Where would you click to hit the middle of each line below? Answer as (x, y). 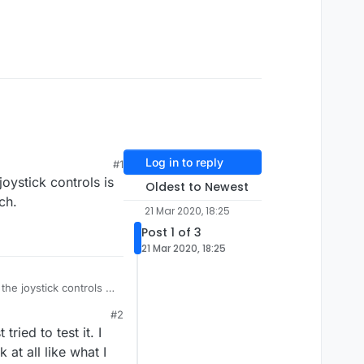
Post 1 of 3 (171, 233)
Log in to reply (184, 162)
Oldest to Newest (197, 187)
